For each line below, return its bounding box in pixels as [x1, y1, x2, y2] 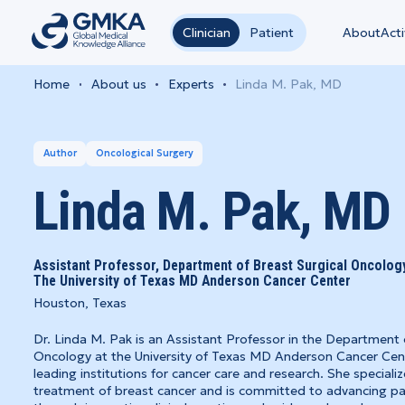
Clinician [182, 24, 231, 41]
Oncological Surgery [95, 147, 193, 159]
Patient [249, 24, 294, 41]
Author [42, 147, 77, 159]
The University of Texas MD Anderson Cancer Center [33, 271, 352, 289]
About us [90, 76, 146, 92]
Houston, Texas [33, 294, 127, 311]
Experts [167, 76, 214, 92]
